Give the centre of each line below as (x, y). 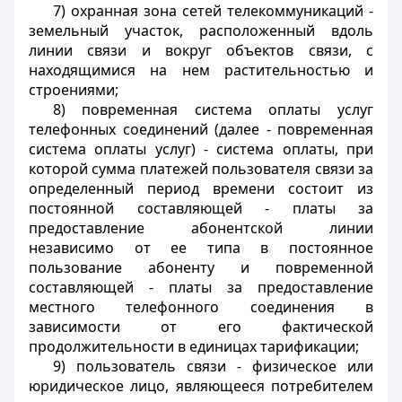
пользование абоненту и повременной (201, 267)
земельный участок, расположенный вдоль (201, 31)
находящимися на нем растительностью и (201, 70)
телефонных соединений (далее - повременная (201, 129)
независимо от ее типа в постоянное (201, 248)
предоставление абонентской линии (201, 228)
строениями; (74, 90)
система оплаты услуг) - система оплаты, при (201, 149)
